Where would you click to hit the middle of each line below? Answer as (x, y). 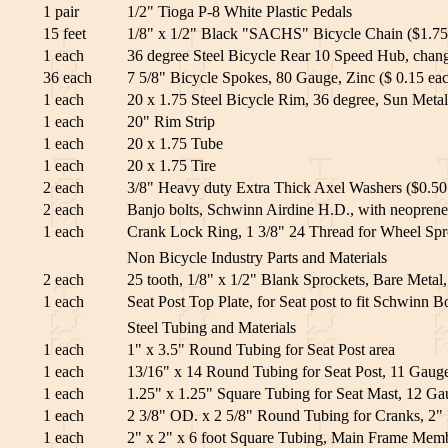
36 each (67, 78)
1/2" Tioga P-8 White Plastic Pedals (239, 12)
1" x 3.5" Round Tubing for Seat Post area (261, 350)
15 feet (64, 34)
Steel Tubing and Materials (211, 328)
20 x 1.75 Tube (175, 144)
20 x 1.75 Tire (171, 166)
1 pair (61, 12)
